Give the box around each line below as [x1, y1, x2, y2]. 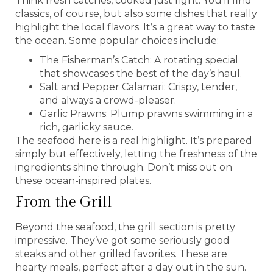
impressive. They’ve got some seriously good [15, 234, 230, 246]
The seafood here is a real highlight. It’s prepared [15, 134, 252, 146]
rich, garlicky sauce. [40, 121, 133, 133]
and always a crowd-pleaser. [40, 94, 176, 106]
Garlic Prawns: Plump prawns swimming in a [40, 107, 253, 119]
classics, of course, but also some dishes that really [15, 7, 257, 19]
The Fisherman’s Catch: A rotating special [40, 54, 238, 66]
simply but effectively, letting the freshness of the [15, 147, 257, 160]
